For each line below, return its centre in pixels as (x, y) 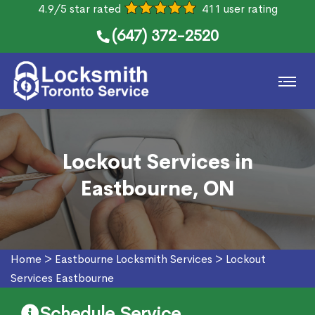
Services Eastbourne (62, 278)
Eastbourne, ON (157, 189)
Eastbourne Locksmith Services (134, 259)
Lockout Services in (157, 162)
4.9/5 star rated (79, 9)
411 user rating (239, 9)
